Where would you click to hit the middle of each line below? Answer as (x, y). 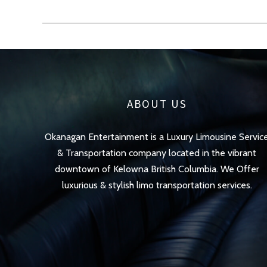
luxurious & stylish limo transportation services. (157, 185)
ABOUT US (157, 103)
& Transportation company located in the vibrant (157, 153)
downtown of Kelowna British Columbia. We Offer (157, 169)
